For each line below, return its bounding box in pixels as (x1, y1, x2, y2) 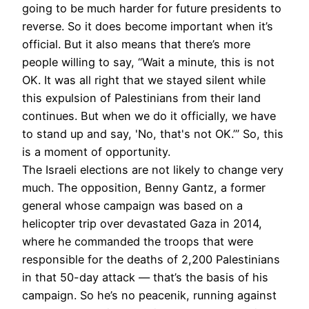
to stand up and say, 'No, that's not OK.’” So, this (22, 126, 283, 141)
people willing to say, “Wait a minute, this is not (22, 54, 275, 69)
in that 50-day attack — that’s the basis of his (22, 270, 268, 284)
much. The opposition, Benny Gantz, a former (22, 180, 266, 195)
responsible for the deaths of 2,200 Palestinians (22, 252, 280, 266)
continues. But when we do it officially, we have (22, 108, 276, 123)
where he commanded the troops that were (22, 234, 253, 248)
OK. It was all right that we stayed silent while (22, 72, 266, 87)
